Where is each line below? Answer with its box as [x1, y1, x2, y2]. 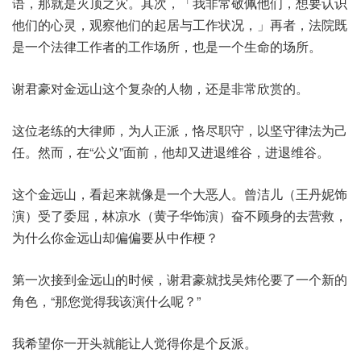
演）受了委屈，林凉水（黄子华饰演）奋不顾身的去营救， [12, 206, 347, 226]
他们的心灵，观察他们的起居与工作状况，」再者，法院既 [12, 15, 347, 35]
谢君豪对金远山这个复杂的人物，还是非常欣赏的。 [12, 79, 309, 98]
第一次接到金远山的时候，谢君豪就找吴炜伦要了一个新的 [12, 270, 347, 289]
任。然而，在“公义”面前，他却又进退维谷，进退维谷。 [12, 143, 330, 162]
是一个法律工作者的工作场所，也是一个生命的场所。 [12, 37, 322, 56]
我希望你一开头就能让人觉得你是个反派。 [12, 334, 257, 353]
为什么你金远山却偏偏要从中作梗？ [12, 228, 218, 247]
